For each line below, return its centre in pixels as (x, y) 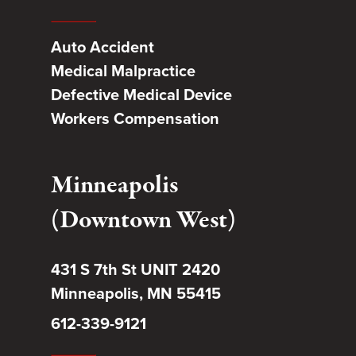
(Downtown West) (143, 221)
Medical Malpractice (123, 71)
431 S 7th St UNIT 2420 (135, 270)
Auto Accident (103, 47)
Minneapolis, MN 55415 (136, 294)
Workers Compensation (135, 119)
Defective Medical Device (141, 95)
